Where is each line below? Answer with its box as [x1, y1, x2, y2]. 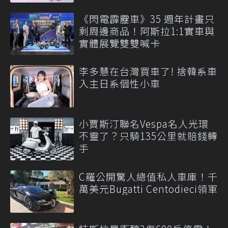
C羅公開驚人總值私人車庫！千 [79, 169, 218, 183]
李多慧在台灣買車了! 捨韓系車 [79, 64, 217, 78]
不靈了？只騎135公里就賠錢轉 [79, 129, 218, 143]
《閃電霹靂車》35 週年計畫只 [79, 11, 215, 25]
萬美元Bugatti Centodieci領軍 [79, 181, 218, 195]
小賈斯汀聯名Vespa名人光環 [79, 117, 209, 131]
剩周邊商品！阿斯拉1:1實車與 [79, 23, 215, 38]
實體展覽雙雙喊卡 [79, 36, 160, 50]
